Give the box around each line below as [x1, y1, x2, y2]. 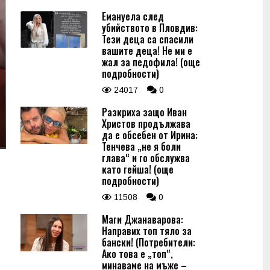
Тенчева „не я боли [102, 139, 181, 154]
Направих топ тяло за [102, 224, 192, 238]
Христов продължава [102, 116, 190, 131]
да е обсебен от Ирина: [102, 128, 198, 142]
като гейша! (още [102, 162, 174, 177]
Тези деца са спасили [102, 32, 193, 46]
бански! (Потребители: [102, 235, 195, 250]
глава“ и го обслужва [102, 151, 190, 165]
